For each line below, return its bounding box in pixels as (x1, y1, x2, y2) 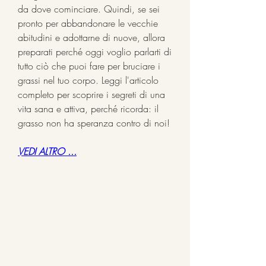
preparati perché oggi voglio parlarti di (18, 45, 172, 58)
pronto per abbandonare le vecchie (18, 16, 158, 30)
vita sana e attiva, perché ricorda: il (18, 102, 159, 115)
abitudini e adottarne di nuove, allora (18, 30, 165, 44)
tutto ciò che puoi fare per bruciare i (18, 59, 160, 72)
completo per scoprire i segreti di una (18, 87, 165, 101)
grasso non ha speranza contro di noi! (18, 116, 170, 129)
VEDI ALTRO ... (18, 144, 77, 158)
